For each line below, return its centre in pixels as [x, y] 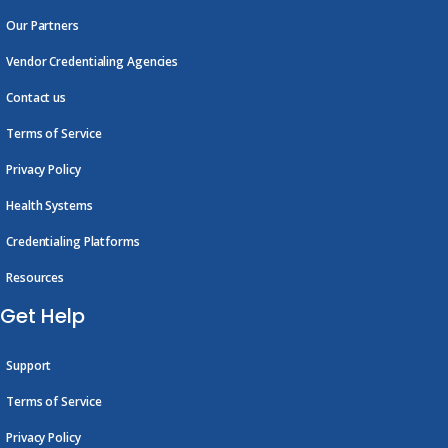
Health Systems [49, 206]
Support [29, 366]
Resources [35, 278]
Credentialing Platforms [73, 242]
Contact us [36, 98]
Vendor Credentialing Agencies [92, 62]
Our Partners [42, 26]
